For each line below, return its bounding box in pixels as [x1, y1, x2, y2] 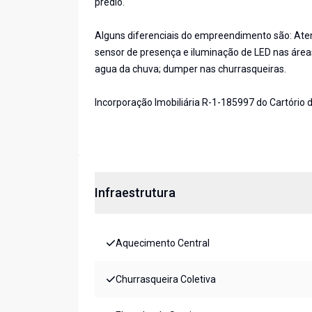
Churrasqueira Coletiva [116, 274, 216, 286]
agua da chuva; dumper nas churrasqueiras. [95, 63, 286, 75]
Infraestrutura [95, 185, 175, 201]
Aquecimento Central [116, 237, 210, 249]
